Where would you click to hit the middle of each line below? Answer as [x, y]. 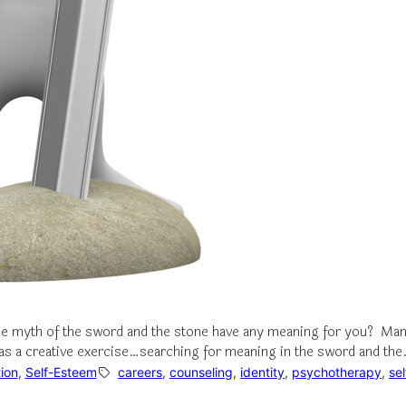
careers [140, 372]
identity [262, 372]
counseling [201, 372]
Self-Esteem [61, 372]
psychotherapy [337, 372]
